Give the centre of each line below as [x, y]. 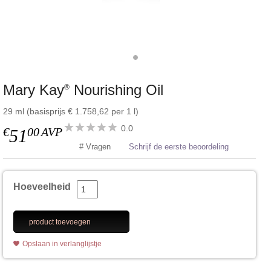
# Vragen [95, 146]
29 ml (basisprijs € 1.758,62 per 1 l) [71, 112]
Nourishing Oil [116, 90]
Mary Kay [34, 90]
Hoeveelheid [42, 186]
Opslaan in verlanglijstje [62, 243]
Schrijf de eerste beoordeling [179, 146]
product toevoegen [60, 222]
